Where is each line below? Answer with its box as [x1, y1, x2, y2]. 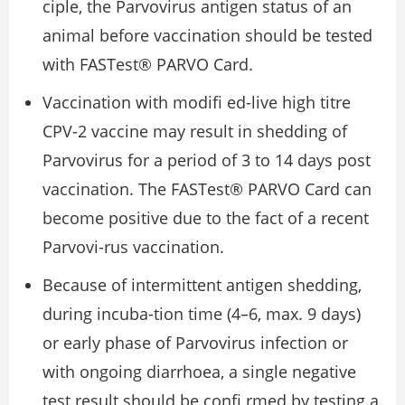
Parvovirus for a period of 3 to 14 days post [42, 149, 371, 172]
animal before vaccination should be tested [42, 24, 372, 47]
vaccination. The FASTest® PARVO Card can [42, 178, 372, 201]
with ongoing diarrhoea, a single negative [42, 361, 356, 383]
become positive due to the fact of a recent [42, 207, 369, 230]
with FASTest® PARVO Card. [42, 53, 253, 76]
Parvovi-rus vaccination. [42, 236, 224, 259]
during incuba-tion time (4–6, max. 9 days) [42, 303, 361, 325]
